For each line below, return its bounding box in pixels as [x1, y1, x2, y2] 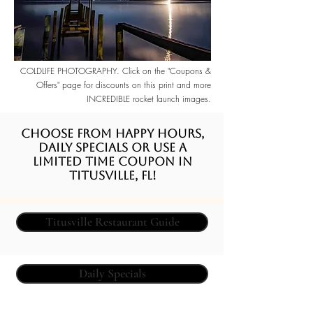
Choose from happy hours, [21, 126, 204, 140]
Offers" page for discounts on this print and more [36, 79, 211, 91]
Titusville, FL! [68, 168, 156, 182]
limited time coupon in [33, 154, 192, 168]
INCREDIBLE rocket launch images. [87, 93, 211, 105]
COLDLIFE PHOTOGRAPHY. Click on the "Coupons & [20, 65, 211, 77]
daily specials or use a [38, 140, 187, 154]
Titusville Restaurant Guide [45, 214, 180, 229]
